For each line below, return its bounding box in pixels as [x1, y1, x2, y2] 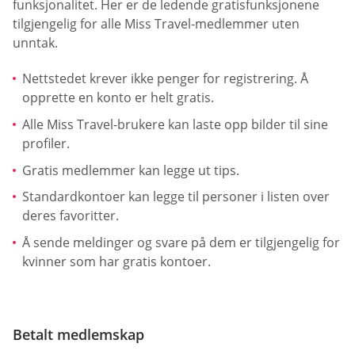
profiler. [22, 134, 70, 152]
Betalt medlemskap [13, 325, 144, 345]
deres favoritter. [22, 207, 119, 225]
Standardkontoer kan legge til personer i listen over [22, 188, 330, 206]
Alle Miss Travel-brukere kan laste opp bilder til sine [22, 115, 328, 133]
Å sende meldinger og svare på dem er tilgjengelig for [22, 233, 340, 251]
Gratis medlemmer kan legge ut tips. [22, 161, 239, 179]
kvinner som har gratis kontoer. [22, 252, 211, 270]
